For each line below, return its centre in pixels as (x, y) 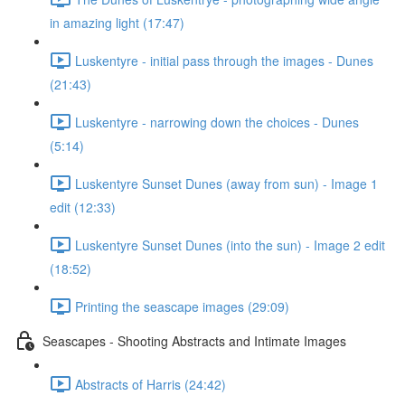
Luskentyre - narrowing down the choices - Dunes (217, 122)
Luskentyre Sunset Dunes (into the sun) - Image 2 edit (230, 245)
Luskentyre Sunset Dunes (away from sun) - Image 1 (226, 183)
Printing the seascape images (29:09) (182, 306)
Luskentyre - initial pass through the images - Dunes (224, 60)
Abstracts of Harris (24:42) (151, 384)
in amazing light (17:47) (117, 23)
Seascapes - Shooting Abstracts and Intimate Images (194, 340)
